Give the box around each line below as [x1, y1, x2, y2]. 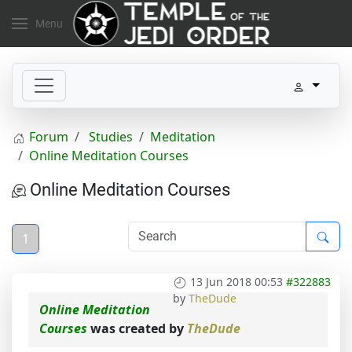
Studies [89, 128, 133, 145]
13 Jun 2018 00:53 [190, 274, 283, 289]
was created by [87, 320, 187, 337]
